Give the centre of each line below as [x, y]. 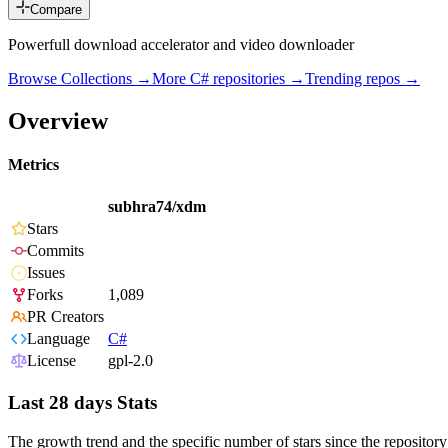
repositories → [257, 79]
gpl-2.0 [130, 361]
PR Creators [65, 317]
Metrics [33, 165]
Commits [55, 251]
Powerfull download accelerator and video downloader [181, 45]
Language [58, 339]
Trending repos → [362, 79]
